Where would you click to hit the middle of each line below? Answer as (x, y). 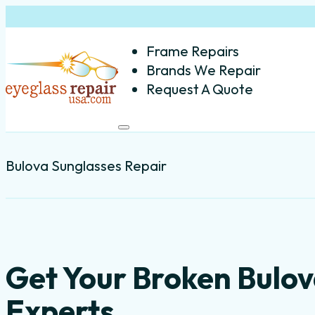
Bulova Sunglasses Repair (86, 165)
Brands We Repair (204, 70)
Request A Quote (200, 89)
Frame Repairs (193, 51)
